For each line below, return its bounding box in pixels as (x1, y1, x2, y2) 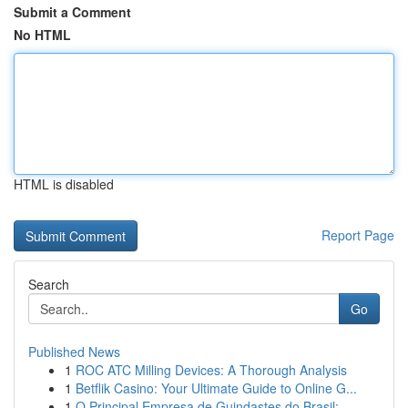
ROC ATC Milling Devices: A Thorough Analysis (76, 361, 347, 379)
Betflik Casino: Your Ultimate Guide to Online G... (76, 379, 357, 397)
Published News (28, 342, 120, 361)
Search (28, 275, 69, 293)
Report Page (321, 226, 394, 244)
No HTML (14, 25, 71, 44)
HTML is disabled (14, 175, 114, 193)
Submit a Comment (14, 3, 131, 21)
